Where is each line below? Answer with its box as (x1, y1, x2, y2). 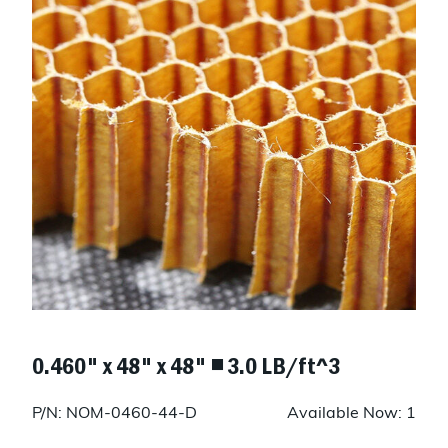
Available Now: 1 (287, 406, 416, 423)
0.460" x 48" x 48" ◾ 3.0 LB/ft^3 (32, 350, 340, 381)
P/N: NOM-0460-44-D (32, 406, 197, 423)
